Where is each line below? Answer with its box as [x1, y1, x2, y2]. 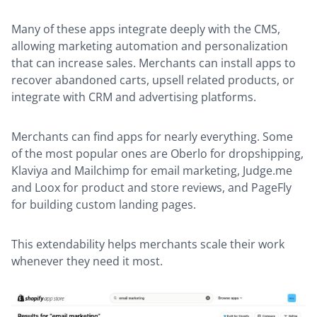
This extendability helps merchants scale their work [11, 236, 284, 252]
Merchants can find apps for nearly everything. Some [11, 128, 293, 144]
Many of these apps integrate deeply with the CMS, [11, 21, 280, 37]
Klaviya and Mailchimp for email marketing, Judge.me [11, 162, 292, 178]
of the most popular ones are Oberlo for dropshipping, [11, 145, 304, 161]
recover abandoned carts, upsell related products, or [11, 71, 294, 88]
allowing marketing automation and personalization [11, 38, 288, 54]
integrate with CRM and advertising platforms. [11, 88, 256, 105]
